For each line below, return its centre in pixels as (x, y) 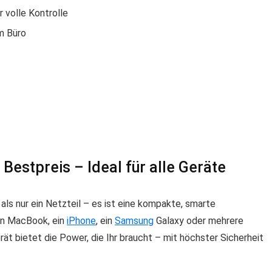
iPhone (81, 220)
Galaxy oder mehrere (199, 220)
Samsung (134, 220)
